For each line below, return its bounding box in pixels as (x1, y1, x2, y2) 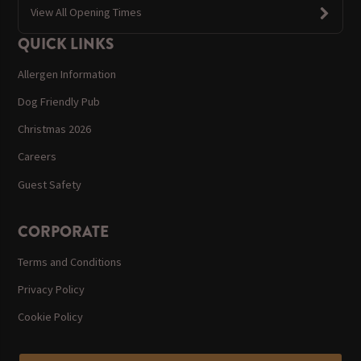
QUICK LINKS (18, 32, 114, 55)
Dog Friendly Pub (18, 94, 101, 110)
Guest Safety (18, 176, 82, 192)
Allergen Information (18, 67, 117, 81)
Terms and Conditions (18, 254, 122, 269)
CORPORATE (18, 220, 110, 243)
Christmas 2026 (18, 122, 92, 137)
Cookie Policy (18, 309, 84, 325)
